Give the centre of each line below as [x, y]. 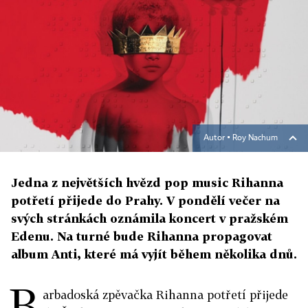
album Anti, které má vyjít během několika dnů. [154, 254]
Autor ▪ [218, 139]
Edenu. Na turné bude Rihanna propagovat [142, 236]
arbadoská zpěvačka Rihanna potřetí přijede [165, 295]
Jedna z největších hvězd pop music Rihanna [147, 183]
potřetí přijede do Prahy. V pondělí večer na [145, 201]
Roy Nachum [255, 139]
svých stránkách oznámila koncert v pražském [150, 219]
